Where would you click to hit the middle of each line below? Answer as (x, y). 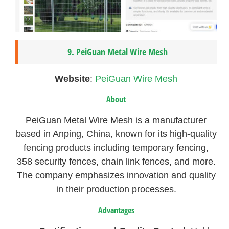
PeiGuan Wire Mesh (136, 78)
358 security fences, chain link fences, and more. (116, 162)
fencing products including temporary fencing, (116, 148)
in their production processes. (116, 189)
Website (73, 78)
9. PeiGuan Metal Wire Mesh (117, 51)
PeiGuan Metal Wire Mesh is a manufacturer (116, 120)
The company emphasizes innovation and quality (116, 176)
